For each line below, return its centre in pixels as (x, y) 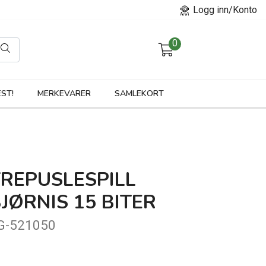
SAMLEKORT (139, 94)
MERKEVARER (64, 94)
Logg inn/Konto (224, 10)
